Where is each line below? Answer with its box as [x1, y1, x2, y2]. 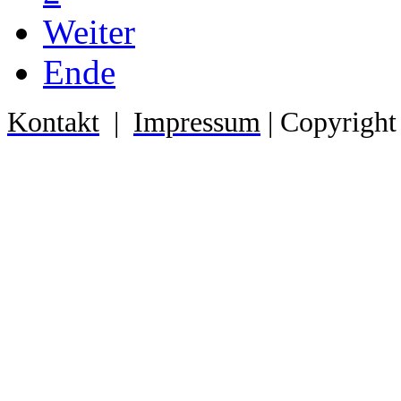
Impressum [133, 107, 260, 138]
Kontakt [7, 107, 99, 138]
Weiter [43, 13, 135, 51]
